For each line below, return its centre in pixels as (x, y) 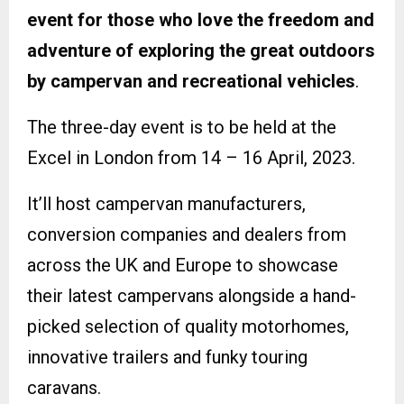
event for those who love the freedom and (201, 20)
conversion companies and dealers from (187, 235)
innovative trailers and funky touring (167, 358)
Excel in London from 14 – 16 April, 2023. (191, 158)
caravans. (64, 388)
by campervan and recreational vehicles (191, 82)
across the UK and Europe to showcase (183, 266)
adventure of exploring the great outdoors (201, 51)
